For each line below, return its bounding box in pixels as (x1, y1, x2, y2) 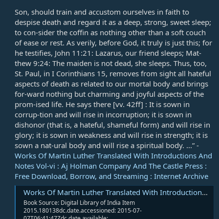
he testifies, (15, 48, 55, 58)
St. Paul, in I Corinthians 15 (15, 68, 106, 79)
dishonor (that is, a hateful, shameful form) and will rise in (15, 120, 210, 130)
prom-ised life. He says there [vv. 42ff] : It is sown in (15, 99, 190, 109)
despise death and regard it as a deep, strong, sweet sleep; (15, 17, 211, 27)
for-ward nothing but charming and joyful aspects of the (15, 89, 204, 99)
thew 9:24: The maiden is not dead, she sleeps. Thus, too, (15, 58, 207, 68)
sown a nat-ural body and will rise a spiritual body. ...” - (15, 140, 199, 151)
